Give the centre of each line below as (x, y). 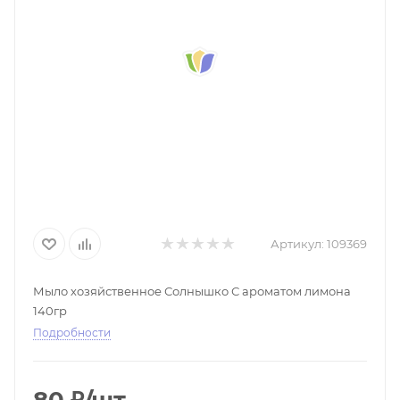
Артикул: (297, 244)
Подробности (72, 333)
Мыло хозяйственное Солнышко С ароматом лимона (192, 291)
